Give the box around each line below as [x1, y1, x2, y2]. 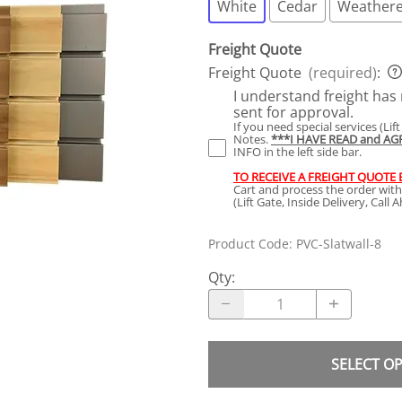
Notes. [233, 130, 271, 147]
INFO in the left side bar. [233, 143, 362, 160]
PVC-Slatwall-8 [296, 234, 381, 252]
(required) [309, 62, 377, 83]
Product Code [208, 234, 289, 252]
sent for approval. [233, 101, 354, 122]
